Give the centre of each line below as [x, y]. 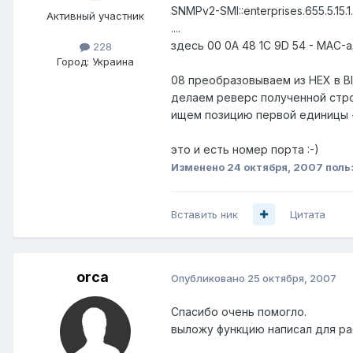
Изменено [199, 167]
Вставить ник [204, 214]
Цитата [308, 214]
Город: [73, 62]
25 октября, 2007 [292, 278]
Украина [113, 62]
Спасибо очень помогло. [239, 312]
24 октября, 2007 [275, 167]
